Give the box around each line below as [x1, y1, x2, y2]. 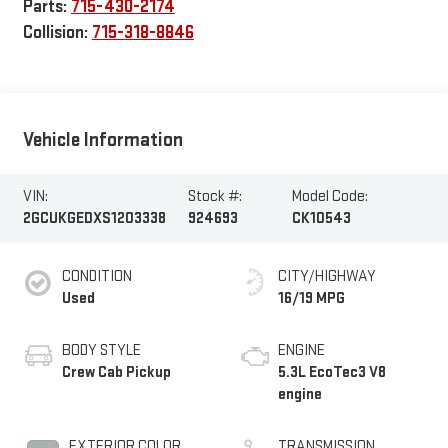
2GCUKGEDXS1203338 [22, 209, 166, 229]
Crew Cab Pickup [61, 362, 171, 382]
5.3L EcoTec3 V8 [278, 362, 386, 382]
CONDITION [61, 266, 132, 286]
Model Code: [291, 187, 368, 207]
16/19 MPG [278, 288, 345, 308]
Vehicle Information [22, 128, 183, 153]
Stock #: [188, 187, 243, 207]
